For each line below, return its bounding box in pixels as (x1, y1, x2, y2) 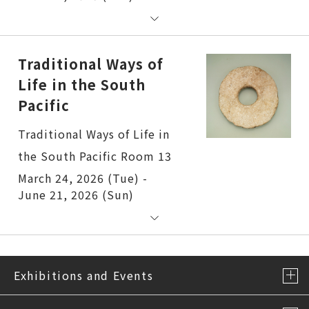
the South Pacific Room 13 (18, 147, 172, 164)
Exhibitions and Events (14, 266, 154, 283)
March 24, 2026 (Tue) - (18, 169, 148, 186)
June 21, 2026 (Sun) (18, 186, 134, 203)
